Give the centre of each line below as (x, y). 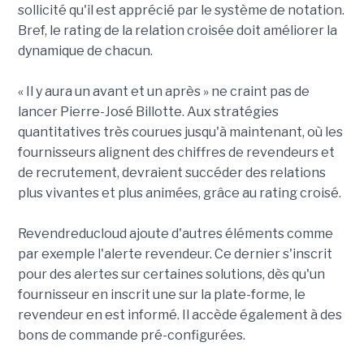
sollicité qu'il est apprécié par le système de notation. (181, 11)
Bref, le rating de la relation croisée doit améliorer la (177, 31)
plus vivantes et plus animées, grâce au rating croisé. (179, 193)
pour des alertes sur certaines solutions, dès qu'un (171, 275)
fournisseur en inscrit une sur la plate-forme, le (161, 295)
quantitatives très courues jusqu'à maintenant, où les (180, 132)
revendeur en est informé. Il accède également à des (180, 315)
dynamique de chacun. (85, 51)
